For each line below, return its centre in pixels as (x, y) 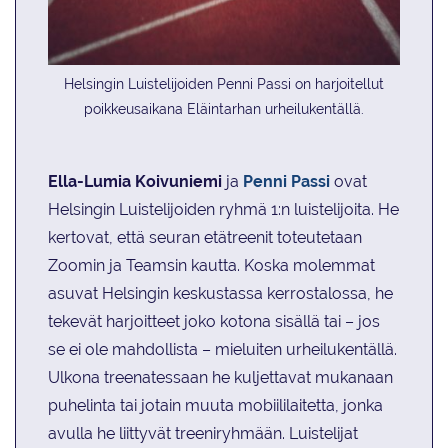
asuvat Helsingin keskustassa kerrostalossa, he (220, 293)
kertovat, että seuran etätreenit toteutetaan (205, 237)
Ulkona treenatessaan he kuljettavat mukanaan (220, 377)
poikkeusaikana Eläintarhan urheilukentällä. (224, 108)
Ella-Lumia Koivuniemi (135, 181)
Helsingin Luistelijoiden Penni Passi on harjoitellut (224, 83)
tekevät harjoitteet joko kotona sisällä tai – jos (214, 321)
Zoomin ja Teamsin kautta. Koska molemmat (211, 265)
